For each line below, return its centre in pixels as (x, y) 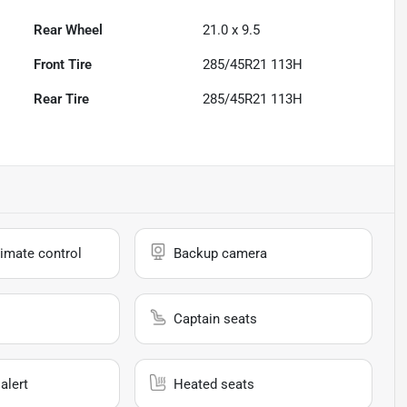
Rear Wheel (69, 30)
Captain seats (216, 319)
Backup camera (221, 254)
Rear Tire (62, 99)
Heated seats (214, 385)
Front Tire (63, 65)
